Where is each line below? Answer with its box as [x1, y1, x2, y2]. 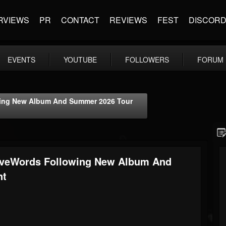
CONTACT [61, 14, 99, 26]
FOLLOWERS [125, 54, 169, 65]
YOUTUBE [64, 54, 97, 65]
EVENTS [8, 54, 35, 65]
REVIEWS [109, 14, 147, 26]
